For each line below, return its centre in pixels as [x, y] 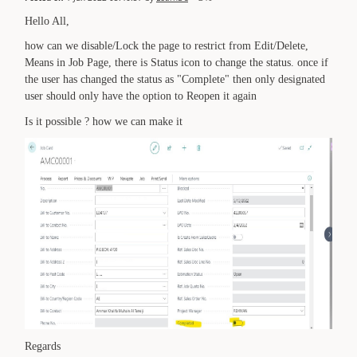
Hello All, [47, 21]
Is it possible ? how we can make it [104, 121]
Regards [43, 346]
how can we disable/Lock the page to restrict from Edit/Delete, [167, 46]
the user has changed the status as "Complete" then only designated [175, 79]
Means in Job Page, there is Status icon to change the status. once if [177, 63]
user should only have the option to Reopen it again [141, 96]
